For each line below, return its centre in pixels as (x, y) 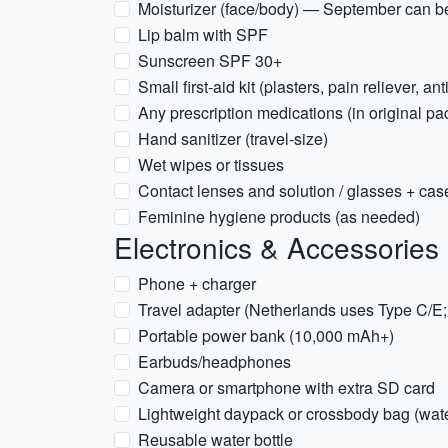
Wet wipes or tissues (211, 164)
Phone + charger (197, 283)
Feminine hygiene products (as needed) (279, 216)
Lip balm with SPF (203, 34)
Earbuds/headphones (214, 361)
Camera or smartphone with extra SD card (286, 387)
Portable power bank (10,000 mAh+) (266, 335)
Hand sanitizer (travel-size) (233, 138)
